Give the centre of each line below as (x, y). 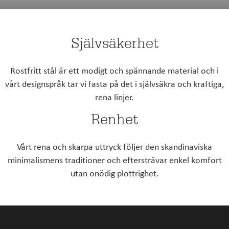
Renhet (114, 120)
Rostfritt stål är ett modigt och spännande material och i (114, 71)
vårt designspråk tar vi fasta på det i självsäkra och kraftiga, (114, 84)
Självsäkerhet (114, 43)
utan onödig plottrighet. (114, 173)
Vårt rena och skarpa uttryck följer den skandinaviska (114, 147)
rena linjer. (114, 97)
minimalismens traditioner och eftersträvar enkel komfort (114, 160)
